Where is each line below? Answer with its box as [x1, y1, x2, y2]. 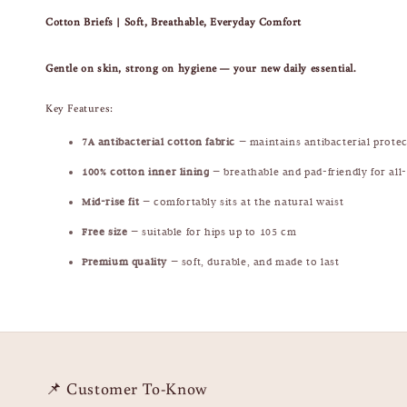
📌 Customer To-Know [45, 377, 207, 400]
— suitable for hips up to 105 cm [127, 225, 297, 239]
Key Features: [45, 101, 114, 115]
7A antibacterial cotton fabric [82, 135, 235, 149]
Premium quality [82, 255, 167, 269]
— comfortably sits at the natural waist [139, 195, 344, 209]
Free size [82, 225, 128, 239]
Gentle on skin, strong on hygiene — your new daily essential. [45, 61, 356, 75]
